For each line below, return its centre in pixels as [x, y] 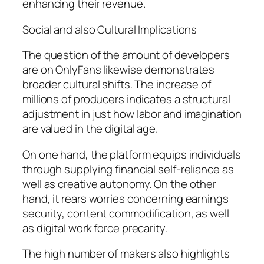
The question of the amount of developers [126, 55]
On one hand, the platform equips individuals [132, 154]
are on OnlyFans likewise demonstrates [119, 70]
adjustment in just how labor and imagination [132, 114]
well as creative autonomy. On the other [120, 184]
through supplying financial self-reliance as [128, 169]
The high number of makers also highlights [126, 254]
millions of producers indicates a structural [126, 99]
